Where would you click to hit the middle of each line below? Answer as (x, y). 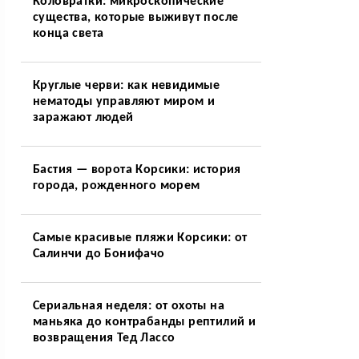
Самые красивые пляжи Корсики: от (140, 238)
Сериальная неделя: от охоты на (128, 306)
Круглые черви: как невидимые (126, 86)
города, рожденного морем (116, 186)
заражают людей (83, 118)
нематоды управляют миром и (124, 102)
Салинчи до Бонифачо (99, 254)
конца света (68, 34)
